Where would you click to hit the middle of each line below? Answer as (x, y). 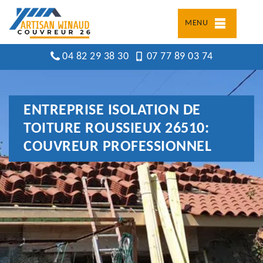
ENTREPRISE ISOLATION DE (112, 110)
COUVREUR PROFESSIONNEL (117, 147)
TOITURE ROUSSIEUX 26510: (116, 129)
